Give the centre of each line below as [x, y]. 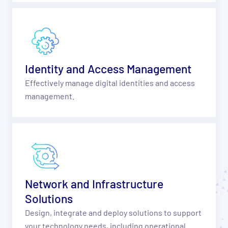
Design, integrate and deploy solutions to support [113, 213]
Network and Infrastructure [94, 184]
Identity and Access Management [108, 68]
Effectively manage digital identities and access [110, 82]
